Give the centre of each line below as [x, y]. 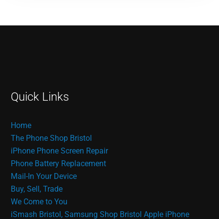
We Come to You [39, 201]
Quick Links [40, 97]
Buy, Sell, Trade [37, 189]
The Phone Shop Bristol [52, 138]
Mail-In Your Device [44, 176]
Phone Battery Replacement [59, 163]
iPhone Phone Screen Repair [60, 151]
